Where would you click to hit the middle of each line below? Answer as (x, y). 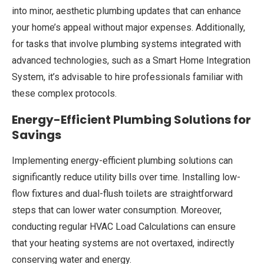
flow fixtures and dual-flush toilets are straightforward (122, 194)
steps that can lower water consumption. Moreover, (117, 210)
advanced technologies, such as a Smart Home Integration (131, 60)
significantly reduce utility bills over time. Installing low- (126, 177)
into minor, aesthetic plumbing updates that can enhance (126, 11)
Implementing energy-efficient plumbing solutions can (122, 161)
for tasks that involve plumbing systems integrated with (126, 44)
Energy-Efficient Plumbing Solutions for (131, 120)
